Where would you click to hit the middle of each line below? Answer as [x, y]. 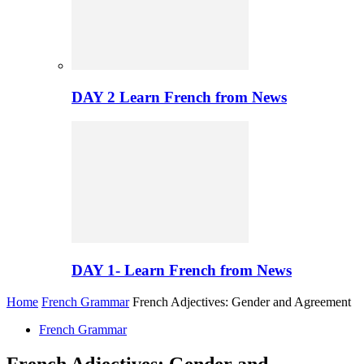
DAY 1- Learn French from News [182, 271]
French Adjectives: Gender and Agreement [242, 301]
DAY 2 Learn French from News [179, 97]
